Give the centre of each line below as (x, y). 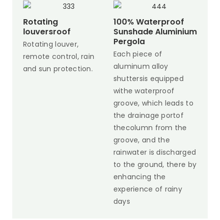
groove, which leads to (153, 103)
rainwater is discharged (155, 152)
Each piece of (138, 54)
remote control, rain (59, 56)
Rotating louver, (51, 44)
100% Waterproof (149, 22)
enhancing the (139, 177)
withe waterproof (144, 91)
